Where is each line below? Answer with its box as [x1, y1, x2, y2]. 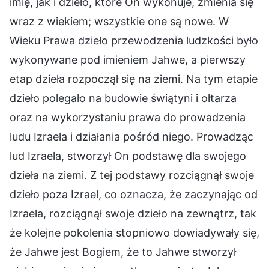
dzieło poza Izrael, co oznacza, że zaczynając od [10, 187, 258, 201]
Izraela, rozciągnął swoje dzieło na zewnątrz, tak [10, 207, 256, 220]
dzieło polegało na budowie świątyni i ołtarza [10, 91, 237, 104]
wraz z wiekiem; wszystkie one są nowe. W [10, 14, 229, 28]
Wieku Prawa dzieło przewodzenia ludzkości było [10, 34, 258, 47]
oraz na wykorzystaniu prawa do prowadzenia [10, 110, 246, 124]
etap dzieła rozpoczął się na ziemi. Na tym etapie [10, 72, 258, 85]
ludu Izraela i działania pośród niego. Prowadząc [10, 130, 253, 143]
